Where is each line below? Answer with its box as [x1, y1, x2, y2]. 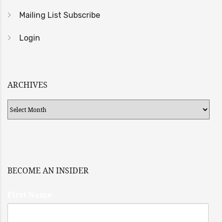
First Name [7, 189, 52, 200]
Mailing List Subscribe [19, 10, 100, 20]
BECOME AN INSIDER [7, 165, 89, 176]
